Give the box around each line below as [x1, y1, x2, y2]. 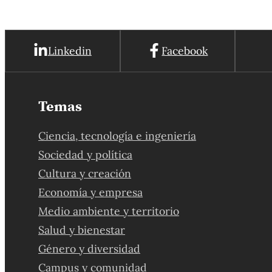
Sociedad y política [38, 148, 133, 161]
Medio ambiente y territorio [38, 204, 180, 218]
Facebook [161, 44, 208, 58]
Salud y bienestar [38, 223, 126, 237]
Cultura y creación [38, 166, 132, 180]
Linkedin [47, 44, 92, 58]
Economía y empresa [38, 185, 143, 199]
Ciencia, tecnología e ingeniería [38, 129, 197, 143]
